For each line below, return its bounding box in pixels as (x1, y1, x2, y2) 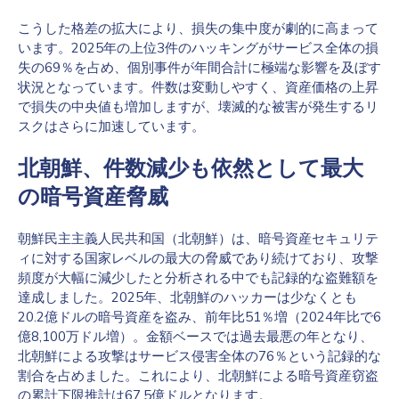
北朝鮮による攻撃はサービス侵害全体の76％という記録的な (18, 347, 381, 364)
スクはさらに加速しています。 (18, 118, 205, 134)
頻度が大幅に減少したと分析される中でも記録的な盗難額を (18, 269, 379, 286)
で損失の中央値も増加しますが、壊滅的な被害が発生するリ (18, 98, 379, 115)
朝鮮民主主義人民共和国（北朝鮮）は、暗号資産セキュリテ (18, 230, 379, 247)
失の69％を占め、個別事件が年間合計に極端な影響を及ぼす (18, 59, 381, 76)
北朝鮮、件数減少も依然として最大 (18, 156, 363, 181)
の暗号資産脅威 (18, 184, 168, 209)
